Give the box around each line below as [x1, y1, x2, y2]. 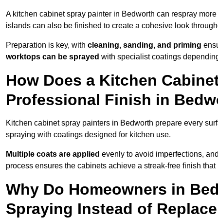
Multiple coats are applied [6, 150, 100, 159]
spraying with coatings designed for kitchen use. [6, 130, 171, 139]
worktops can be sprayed [6, 53, 99, 61]
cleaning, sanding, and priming [88, 41, 201, 50]
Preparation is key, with [6, 41, 88, 50]
